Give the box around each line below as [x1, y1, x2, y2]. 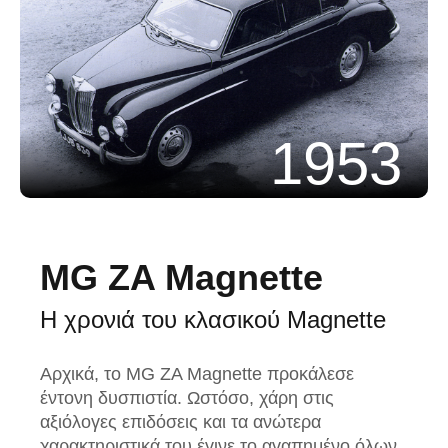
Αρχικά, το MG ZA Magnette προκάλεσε [40, 363, 354, 384]
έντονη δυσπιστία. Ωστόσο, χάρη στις [40, 387, 334, 408]
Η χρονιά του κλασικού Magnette [40, 305, 386, 333]
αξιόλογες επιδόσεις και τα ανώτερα [40, 411, 321, 432]
